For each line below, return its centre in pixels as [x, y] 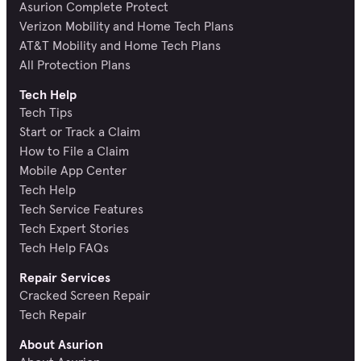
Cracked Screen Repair [85, 295]
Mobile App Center [73, 170]
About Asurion [61, 344]
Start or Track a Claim [80, 132]
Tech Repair [53, 315]
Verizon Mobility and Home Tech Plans [127, 26]
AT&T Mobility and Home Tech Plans [120, 46]
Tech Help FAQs [64, 248]
